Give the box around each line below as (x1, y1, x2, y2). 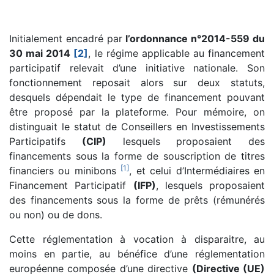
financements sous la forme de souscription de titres (9, 149, 265, 162)
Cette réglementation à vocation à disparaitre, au (9, 232, 265, 245)
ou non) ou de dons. (9, 208, 102, 221)
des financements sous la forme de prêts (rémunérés (9, 193, 265, 206)
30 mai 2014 (9, 46, 74, 59)
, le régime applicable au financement (88, 46, 265, 59)
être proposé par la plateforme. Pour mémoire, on (9, 105, 265, 118)
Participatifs (9, 135, 82, 147)
